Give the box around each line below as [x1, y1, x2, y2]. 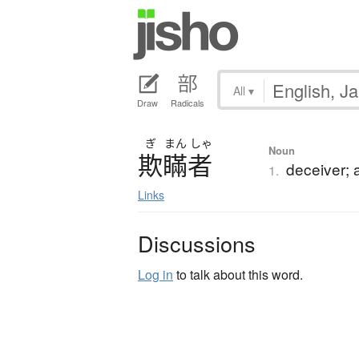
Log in [138, 265, 173, 284]
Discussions [138, 228, 256, 260]
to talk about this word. [173, 265, 303, 284]
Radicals [171, 96, 204, 110]
